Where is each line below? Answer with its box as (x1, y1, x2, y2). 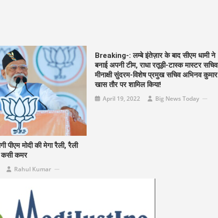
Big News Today (155, 94, 199, 103)
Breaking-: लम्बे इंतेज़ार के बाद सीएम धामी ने (94, 51, 216, 60)
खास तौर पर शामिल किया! (94, 80, 161, 90)
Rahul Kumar (14, 165, 51, 174)
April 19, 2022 (102, 94, 140, 103)
